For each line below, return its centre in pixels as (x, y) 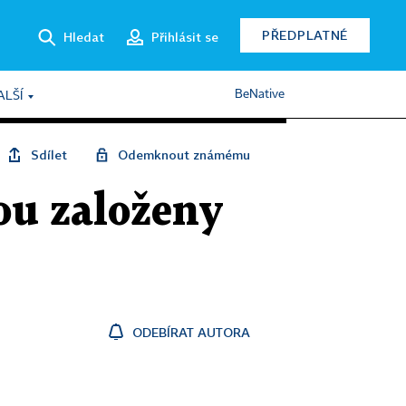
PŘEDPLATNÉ (305, 35)
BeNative (260, 94)
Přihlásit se (185, 36)
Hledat (84, 36)
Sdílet (49, 155)
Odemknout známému (184, 155)
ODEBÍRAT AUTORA (191, 332)
